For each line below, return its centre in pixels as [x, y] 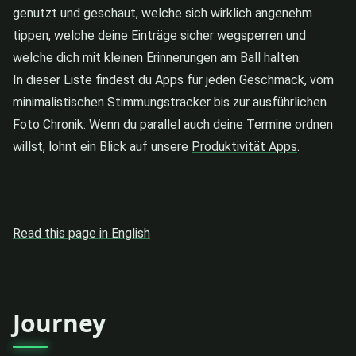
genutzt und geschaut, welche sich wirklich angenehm [163, 13]
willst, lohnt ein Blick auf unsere [102, 146]
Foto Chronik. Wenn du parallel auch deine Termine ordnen [173, 124]
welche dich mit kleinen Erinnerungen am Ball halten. [157, 57]
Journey [59, 323]
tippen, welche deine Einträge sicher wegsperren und [159, 35]
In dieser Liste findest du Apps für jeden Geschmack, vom [173, 79]
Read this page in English [81, 233]
